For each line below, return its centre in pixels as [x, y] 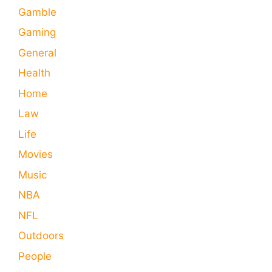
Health [34, 73]
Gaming [37, 32]
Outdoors [41, 236]
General [37, 53]
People [35, 256]
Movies [36, 155]
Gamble [37, 12]
